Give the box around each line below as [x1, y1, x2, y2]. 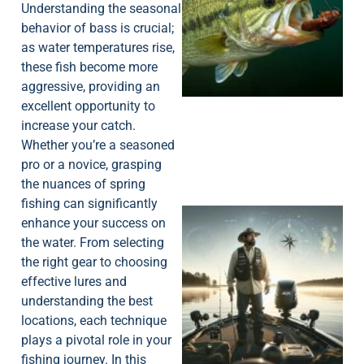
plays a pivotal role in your [21, 332, 171, 349]
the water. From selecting [21, 235, 164, 251]
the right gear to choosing [21, 254, 167, 271]
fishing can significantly [21, 196, 158, 212]
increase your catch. [21, 118, 136, 134]
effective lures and [21, 274, 127, 290]
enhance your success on [21, 215, 166, 232]
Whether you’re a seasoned [21, 137, 175, 154]
